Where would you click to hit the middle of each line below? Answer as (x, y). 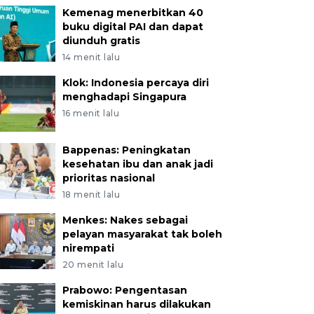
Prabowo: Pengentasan (124, 290)
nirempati (88, 248)
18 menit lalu (91, 194)
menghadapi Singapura (124, 97)
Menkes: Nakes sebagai (125, 220)
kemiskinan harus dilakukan (136, 304)
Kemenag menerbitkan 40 (132, 13)
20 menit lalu (93, 265)
